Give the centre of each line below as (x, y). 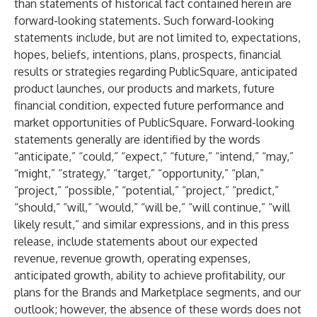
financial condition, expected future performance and (149, 105)
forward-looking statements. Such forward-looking (144, 21)
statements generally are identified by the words (137, 139)
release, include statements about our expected (136, 241)
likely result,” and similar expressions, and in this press (152, 224)
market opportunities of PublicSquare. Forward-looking (154, 122)
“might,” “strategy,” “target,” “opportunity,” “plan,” (139, 173)
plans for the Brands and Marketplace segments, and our (157, 292)
